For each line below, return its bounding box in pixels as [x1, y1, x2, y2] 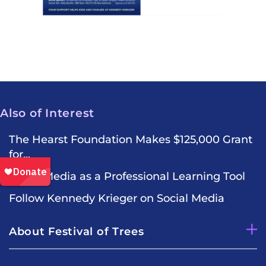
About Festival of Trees [9, 224, 144, 238]
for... [9, 147, 30, 161]
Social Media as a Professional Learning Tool [9, 169, 245, 183]
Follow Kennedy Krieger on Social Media [9, 191, 224, 205]
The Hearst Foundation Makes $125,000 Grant [9, 132, 252, 146]
